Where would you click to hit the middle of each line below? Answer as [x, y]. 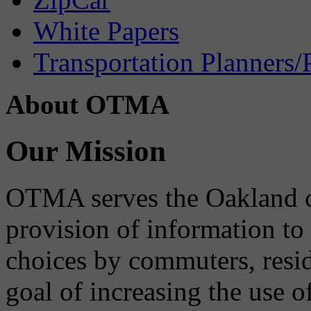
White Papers [106, 31]
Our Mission [86, 151]
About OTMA [87, 104]
